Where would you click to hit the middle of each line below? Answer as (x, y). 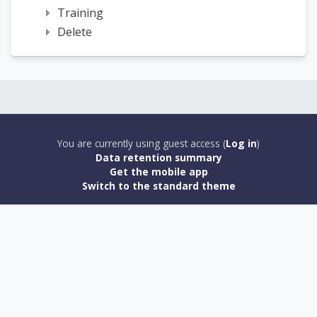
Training (80, 13)
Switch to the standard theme (158, 186)
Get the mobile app (158, 172)
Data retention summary (158, 158)
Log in (241, 144)
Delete (75, 32)
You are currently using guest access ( (142, 144)
